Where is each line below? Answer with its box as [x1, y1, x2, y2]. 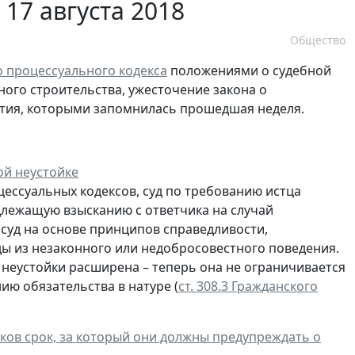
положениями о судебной [167, 62, 331, 80]
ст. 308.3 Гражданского [178, 277, 318, 296]
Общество [290, 32, 345, 48]
